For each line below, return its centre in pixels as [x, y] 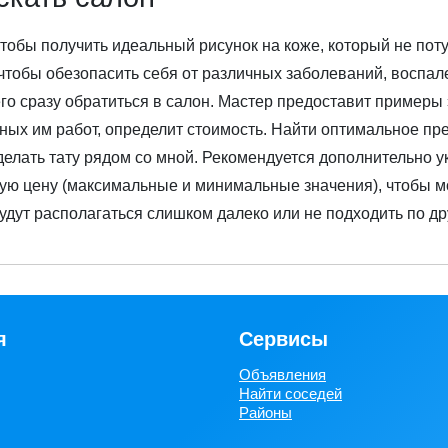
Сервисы [283, 339]
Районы [265, 412]
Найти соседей [290, 393]
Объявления [282, 374]
